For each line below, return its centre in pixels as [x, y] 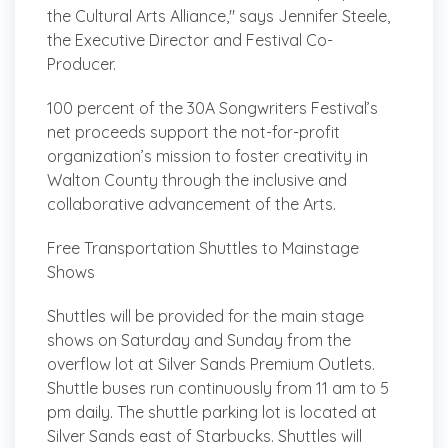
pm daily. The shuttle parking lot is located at [212, 411]
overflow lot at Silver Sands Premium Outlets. [211, 363]
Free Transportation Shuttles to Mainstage [203, 247]
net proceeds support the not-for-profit [193, 131]
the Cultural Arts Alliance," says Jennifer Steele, [218, 15]
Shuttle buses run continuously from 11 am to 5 [218, 387]
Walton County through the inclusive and [197, 179]
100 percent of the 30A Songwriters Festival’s [212, 107]
